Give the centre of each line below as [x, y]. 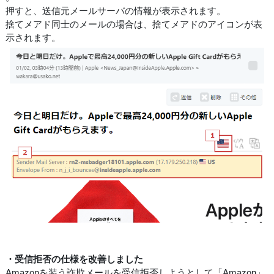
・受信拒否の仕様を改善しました [74, 259]
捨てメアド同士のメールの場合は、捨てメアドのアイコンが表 [134, 24]
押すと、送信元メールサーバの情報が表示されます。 [116, 10]
